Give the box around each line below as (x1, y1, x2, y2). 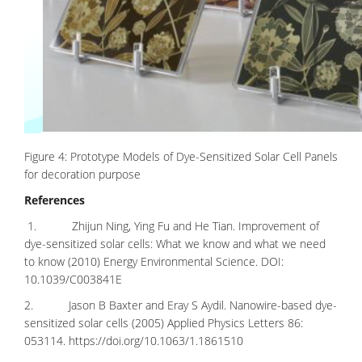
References (24, 192, 85, 208)
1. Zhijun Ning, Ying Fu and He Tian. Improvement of (27, 218, 319, 234)
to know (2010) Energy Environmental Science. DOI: (24, 254, 284, 269)
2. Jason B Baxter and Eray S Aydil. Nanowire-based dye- (24, 297, 337, 313)
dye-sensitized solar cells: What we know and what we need (24, 236, 326, 251)
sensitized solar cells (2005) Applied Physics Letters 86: (24, 315, 303, 330)
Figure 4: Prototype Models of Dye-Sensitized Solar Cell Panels (24, 149, 338, 164)
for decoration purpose (24, 166, 141, 182)
